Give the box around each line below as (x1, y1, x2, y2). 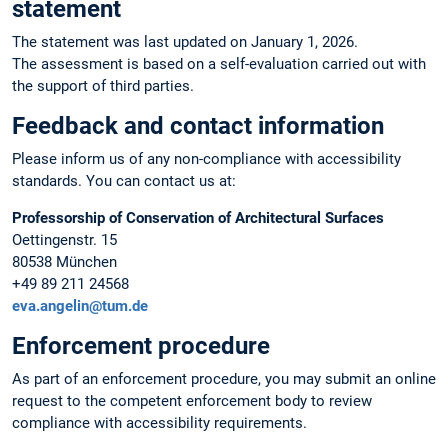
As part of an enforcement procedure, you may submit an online (12, 370, 436, 389)
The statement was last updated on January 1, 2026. (12, 32, 358, 51)
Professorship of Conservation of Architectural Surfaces (12, 208, 384, 227)
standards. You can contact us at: (12, 171, 236, 190)
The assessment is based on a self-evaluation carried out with (12, 54, 426, 73)
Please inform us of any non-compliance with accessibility (12, 149, 401, 168)
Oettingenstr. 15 (12, 230, 117, 249)
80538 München (12, 252, 117, 271)
